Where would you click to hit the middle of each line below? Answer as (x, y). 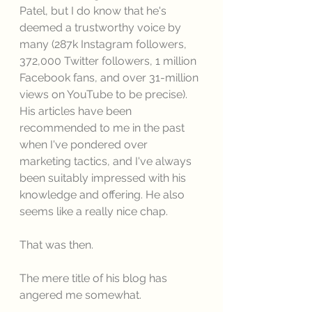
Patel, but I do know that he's (94, 11)
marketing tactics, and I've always (107, 161)
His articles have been (77, 111)
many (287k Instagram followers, (104, 44)
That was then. (58, 245)
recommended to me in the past (103, 128)
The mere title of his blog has (95, 278)
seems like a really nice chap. (95, 211)
